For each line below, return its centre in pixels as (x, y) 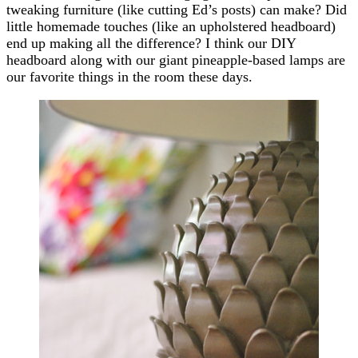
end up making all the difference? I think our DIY (151, 43)
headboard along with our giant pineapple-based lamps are (176, 60)
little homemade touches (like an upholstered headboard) (171, 26)
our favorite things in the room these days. (129, 76)
